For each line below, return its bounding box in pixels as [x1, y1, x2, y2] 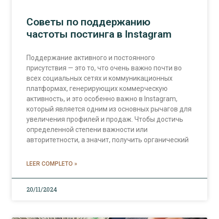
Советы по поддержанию [26, 16, 151, 28]
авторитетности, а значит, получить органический [26, 135, 189, 144]
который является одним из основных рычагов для [26, 105, 192, 113]
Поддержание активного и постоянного [26, 53, 155, 62]
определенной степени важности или [26, 125, 148, 133]
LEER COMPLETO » [26, 160, 77, 167]
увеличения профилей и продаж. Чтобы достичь [26, 115, 183, 123]
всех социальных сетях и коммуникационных [26, 74, 173, 82]
